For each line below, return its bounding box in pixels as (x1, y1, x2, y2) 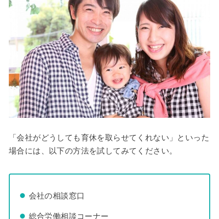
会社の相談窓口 (28, 191, 85, 200)
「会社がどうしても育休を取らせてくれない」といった (8, 133, 209, 142)
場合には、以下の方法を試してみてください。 (8, 146, 177, 155)
